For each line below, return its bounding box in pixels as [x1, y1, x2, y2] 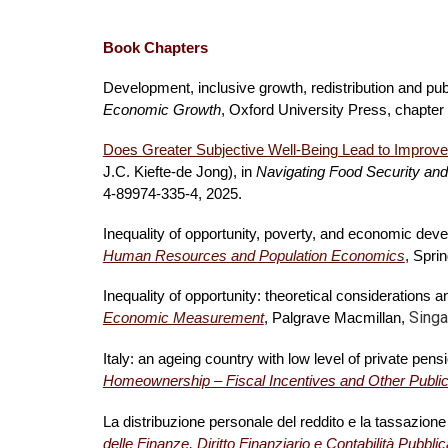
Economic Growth [102, 102, 221, 118]
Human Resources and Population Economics [102, 248, 405, 264]
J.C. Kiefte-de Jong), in [102, 164, 256, 180]
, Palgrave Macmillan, [263, 310, 409, 326]
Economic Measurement [102, 310, 264, 326]
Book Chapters [102, 40, 216, 56]
